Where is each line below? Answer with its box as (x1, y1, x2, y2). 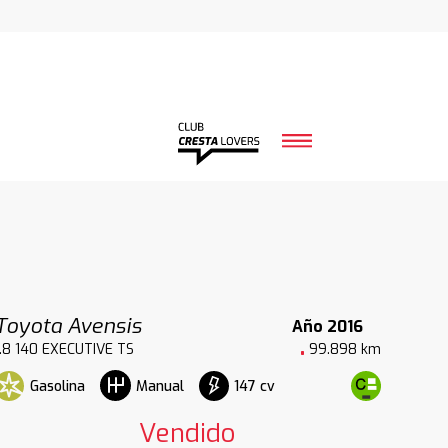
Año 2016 (291, 315, 363, 337)
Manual (135, 377, 184, 396)
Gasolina (29, 376, 85, 396)
